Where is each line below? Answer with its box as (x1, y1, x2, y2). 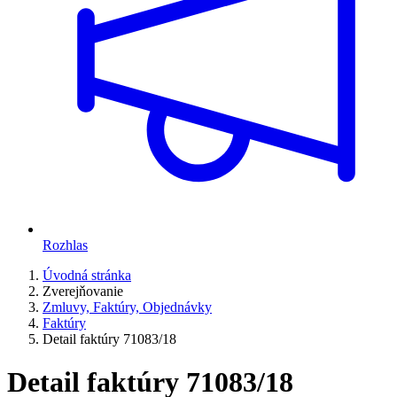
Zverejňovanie (43, 283, 123, 299)
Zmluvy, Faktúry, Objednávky (43, 299, 212, 315)
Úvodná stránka (43, 267, 131, 283)
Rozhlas (43, 237, 88, 253)
